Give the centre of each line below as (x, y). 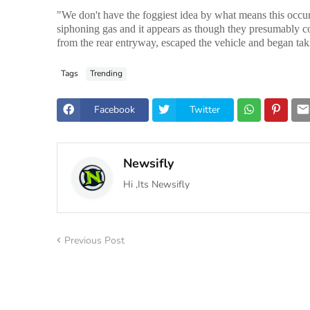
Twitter (205, 110)
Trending (106, 74)
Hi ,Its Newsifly (156, 184)
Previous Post (94, 240)
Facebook (115, 110)
